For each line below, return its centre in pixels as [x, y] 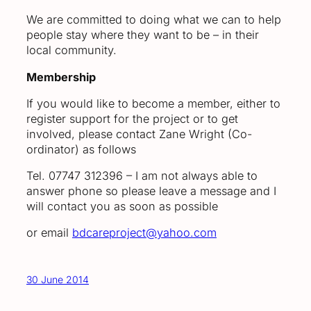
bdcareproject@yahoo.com [144, 233]
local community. [72, 50]
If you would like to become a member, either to [153, 103]
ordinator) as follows [81, 149]
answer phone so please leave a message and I [151, 191]
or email [49, 233]
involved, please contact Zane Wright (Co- [139, 134]
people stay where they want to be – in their [143, 35]
